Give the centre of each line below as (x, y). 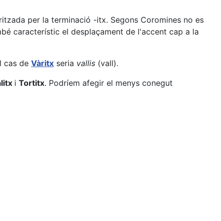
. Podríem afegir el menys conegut (109, 83)
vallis (86, 63)
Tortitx (32, 83)
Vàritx (42, 63)
